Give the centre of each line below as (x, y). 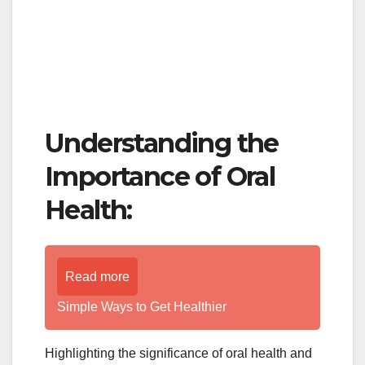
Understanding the (162, 143)
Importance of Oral (160, 177)
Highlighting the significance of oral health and (178, 353)
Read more (97, 276)
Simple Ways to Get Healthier (142, 306)
